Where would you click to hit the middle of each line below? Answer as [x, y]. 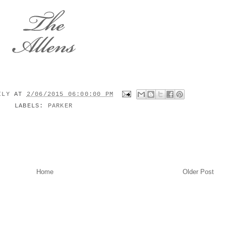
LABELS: [31, 106]
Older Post [198, 172]
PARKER [60, 106]
